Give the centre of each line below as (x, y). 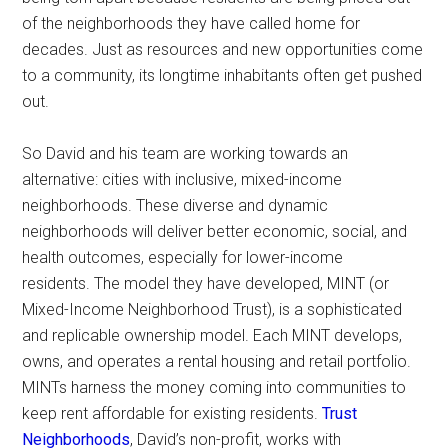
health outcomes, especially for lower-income (183, 258)
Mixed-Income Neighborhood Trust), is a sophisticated (212, 310)
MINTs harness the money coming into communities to (214, 388)
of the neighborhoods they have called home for (191, 24)
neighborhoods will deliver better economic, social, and (215, 232)
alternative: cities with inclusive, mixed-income (182, 180)
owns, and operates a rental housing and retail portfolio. (217, 362)
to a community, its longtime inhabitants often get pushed (222, 76)
